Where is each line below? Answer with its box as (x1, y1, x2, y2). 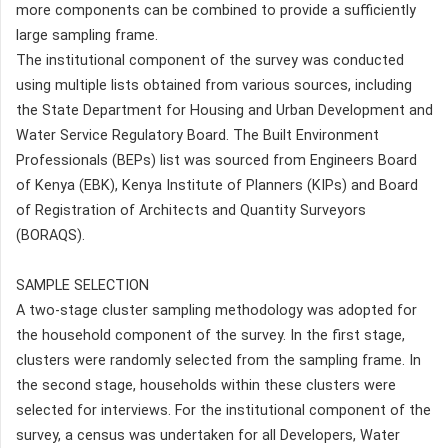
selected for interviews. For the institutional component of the (16, 402, 431, 420)
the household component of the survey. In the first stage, (16, 327, 405, 345)
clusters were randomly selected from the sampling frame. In (16, 352, 421, 370)
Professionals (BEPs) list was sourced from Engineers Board (16, 152, 417, 170)
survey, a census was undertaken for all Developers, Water (16, 427, 400, 445)
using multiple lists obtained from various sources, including (16, 77, 412, 95)
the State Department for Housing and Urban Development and (16, 102, 433, 120)
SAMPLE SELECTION (16, 277, 149, 295)
